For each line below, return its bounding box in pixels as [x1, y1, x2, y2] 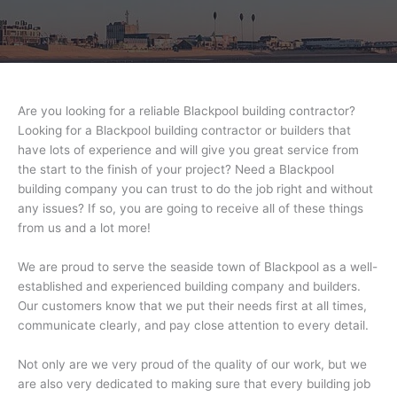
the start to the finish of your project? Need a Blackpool [18, 162, 334, 177]
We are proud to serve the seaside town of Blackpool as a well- [18, 260, 378, 275]
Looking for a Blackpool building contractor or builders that [18, 123, 351, 138]
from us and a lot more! [18, 221, 151, 236]
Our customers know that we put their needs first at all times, [18, 299, 367, 314]
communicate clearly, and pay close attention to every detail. [18, 318, 369, 333]
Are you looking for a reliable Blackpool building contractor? [18, 104, 355, 119]
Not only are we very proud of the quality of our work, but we [18, 357, 367, 372]
